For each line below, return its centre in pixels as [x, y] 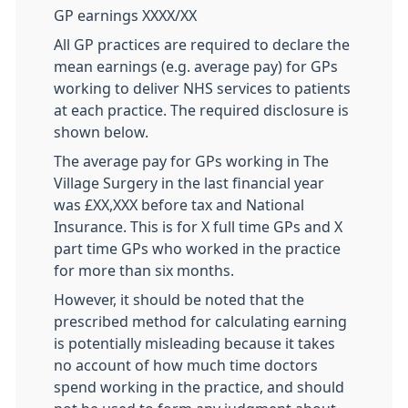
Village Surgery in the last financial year [189, 183]
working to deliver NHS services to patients [202, 88]
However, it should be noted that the [179, 300]
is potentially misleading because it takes [194, 343]
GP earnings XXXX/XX [125, 15]
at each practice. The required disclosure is [201, 110]
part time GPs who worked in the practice [197, 249]
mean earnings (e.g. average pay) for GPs [196, 66]
